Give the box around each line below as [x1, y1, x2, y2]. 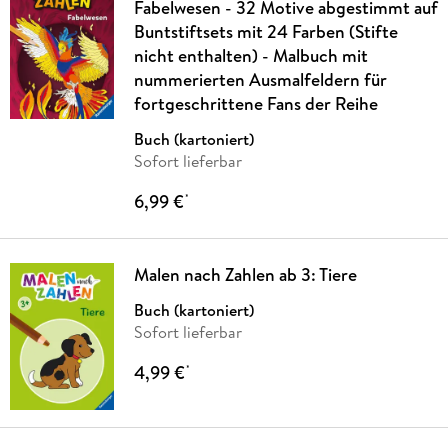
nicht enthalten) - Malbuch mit [133, 42, 368, 68]
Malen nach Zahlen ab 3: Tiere [133, 261, 357, 287]
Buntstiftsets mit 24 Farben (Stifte [133, 18, 398, 44]
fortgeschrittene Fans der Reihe [133, 90, 378, 116]
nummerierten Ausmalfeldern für [133, 66, 387, 92]
